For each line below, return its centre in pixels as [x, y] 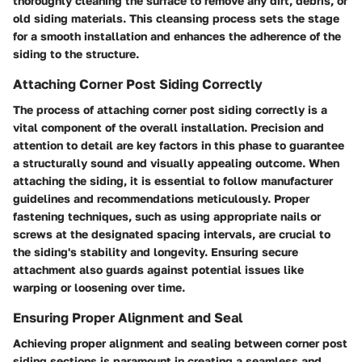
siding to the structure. [76, 53]
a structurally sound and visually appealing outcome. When [176, 162]
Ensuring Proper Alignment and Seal [128, 317]
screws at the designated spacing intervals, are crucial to [172, 234]
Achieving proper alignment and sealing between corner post [180, 343]
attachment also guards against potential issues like [158, 269]
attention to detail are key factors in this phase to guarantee [179, 145]
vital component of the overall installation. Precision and [168, 127]
